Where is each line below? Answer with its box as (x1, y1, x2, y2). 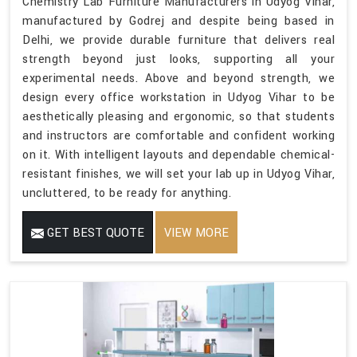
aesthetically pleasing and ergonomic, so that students (22, 108, 335, 125)
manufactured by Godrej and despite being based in (22, 12, 335, 29)
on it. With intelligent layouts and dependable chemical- (22, 146, 335, 163)
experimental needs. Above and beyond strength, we (22, 69, 335, 87)
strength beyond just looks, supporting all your (22, 50, 335, 68)
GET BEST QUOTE (44, 224, 144, 241)
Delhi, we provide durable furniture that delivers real (22, 31, 335, 49)
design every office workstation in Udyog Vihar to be (22, 88, 335, 106)
